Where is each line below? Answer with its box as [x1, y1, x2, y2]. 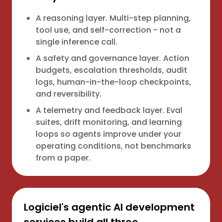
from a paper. [36, 152, 91, 164]
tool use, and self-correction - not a [36, 24, 181, 36]
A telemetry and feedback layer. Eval [36, 105, 182, 116]
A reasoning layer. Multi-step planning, [36, 12, 191, 24]
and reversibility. [36, 88, 102, 100]
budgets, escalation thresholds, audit [36, 64, 187, 76]
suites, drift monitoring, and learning [36, 116, 182, 128]
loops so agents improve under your [36, 128, 181, 140]
